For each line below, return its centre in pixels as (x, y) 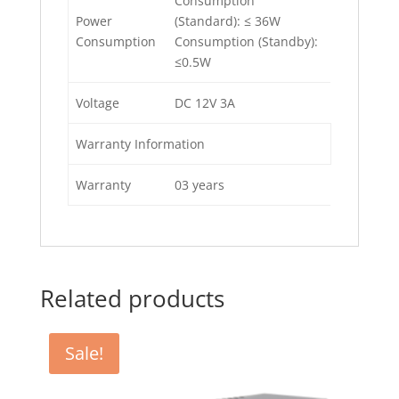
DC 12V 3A (205, 103)
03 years (199, 185)
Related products (132, 299)
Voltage (98, 103)
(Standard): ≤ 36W (228, 21)
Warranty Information (140, 144)
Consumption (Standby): (246, 42)
